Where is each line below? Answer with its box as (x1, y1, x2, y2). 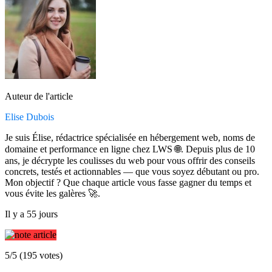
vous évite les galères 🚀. (5, 188, 100, 199)
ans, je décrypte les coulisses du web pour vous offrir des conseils (5, 155, 255, 166)
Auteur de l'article (5, 91, 73, 102)
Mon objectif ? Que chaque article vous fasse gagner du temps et (5, 177, 251, 188)
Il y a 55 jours (5, 209, 58, 220)
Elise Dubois (5, 112, 54, 123)
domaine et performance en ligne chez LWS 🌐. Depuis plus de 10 (5, 144, 255, 155)
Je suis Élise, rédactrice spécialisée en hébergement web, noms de (5, 132, 255, 143)
